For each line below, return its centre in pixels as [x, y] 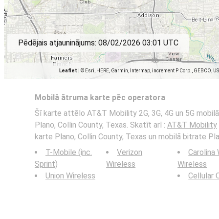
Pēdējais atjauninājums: [58, 43]
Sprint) [46, 164]
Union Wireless [70, 176]
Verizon [130, 152]
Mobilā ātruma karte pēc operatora [100, 98]
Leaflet [68, 71]
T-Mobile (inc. [69, 152]
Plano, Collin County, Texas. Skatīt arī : [101, 125]
